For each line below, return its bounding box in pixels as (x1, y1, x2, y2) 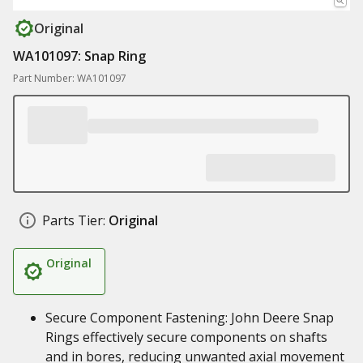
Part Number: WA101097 (13, 71, 126, 85)
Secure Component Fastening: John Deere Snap (45, 309, 334, 327)
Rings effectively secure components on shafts (45, 328, 327, 346)
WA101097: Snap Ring (13, 47, 146, 65)
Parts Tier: (42, 211, 105, 229)
